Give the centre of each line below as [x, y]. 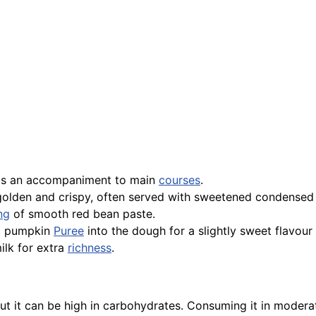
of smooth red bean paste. [83, 214]
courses [180, 180]
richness [90, 248]
